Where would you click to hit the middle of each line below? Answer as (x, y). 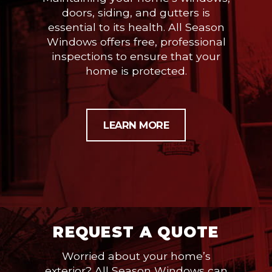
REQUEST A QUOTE (136, 232)
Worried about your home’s (136, 256)
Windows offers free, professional (136, 41)
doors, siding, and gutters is (136, 12)
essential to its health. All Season (136, 27)
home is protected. (136, 70)
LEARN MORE (136, 125)
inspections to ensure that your (136, 56)
